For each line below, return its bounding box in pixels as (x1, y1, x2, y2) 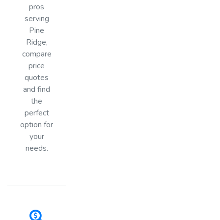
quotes (25, 72, 49, 83)
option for (20, 119, 54, 130)
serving (24, 13, 49, 24)
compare (22, 48, 52, 59)
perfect (24, 107, 49, 118)
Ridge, (26, 36, 48, 48)
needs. (25, 142, 48, 154)
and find (23, 83, 51, 95)
